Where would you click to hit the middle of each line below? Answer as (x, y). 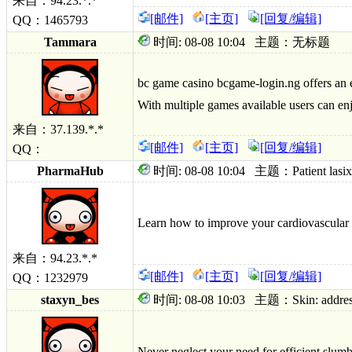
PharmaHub (70, 170)
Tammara (70, 42)
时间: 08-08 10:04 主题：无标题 (240, 42)
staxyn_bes (70, 299)
